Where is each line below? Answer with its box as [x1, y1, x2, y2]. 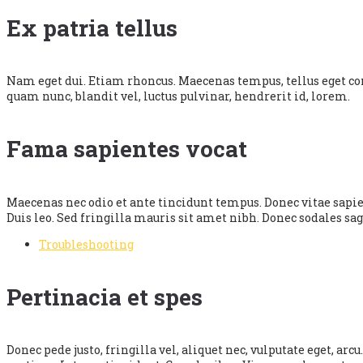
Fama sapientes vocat [6, 134, 247, 164]
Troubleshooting [39, 236, 134, 252]
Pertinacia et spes [6, 281, 203, 312]
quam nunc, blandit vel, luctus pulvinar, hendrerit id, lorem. [6, 88, 350, 105]
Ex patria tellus [6, 12, 177, 43]
